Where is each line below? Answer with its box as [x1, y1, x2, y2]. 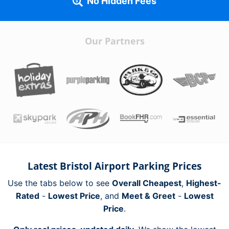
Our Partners [84, 35, 145, 48]
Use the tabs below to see [8, 177, 112, 188]
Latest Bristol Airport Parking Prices [28, 159, 201, 173]
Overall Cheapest [112, 177, 181, 188]
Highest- [186, 177, 221, 188]
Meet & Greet [121, 190, 175, 201]
